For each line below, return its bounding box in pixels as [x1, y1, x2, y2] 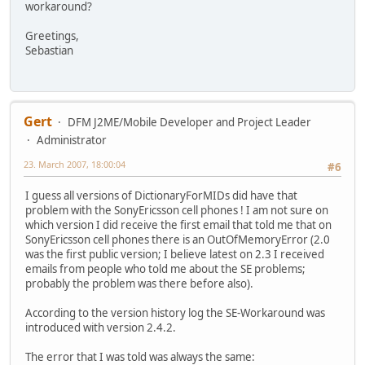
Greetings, [25, 29, 79, 44]
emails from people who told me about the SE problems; [25, 261, 306, 276]
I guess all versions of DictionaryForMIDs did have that [25, 187, 297, 203]
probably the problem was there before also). [25, 275, 253, 291]
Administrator [37, 133, 107, 148]
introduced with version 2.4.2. [25, 319, 176, 335]
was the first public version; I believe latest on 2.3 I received [25, 246, 324, 262]
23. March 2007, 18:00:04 [24, 158, 125, 171]
